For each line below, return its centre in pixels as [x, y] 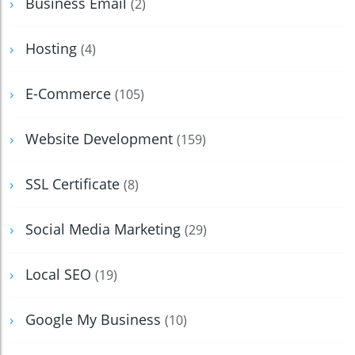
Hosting [53, 49]
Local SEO [60, 275]
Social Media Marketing [105, 229]
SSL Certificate [74, 184]
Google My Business [95, 320]
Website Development [101, 139]
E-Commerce [70, 94]
